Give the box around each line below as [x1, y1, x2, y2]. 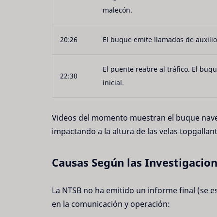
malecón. [103, 5, 132, 15]
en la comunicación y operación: [52, 199, 170, 210]
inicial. [103, 78, 124, 88]
